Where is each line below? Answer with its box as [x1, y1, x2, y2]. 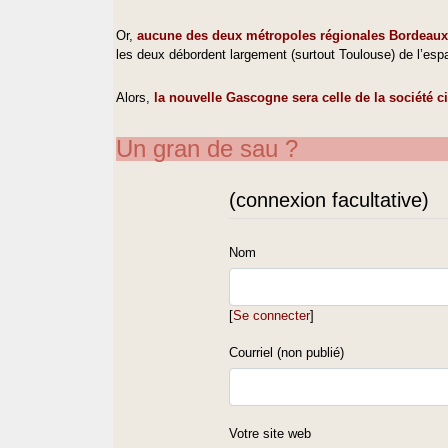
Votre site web [229, 426, 312, 442]
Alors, [116, 90, 155, 106]
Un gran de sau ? [116, 135, 299, 163]
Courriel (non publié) [229, 345, 345, 361]
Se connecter [233, 308, 311, 324]
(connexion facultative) [229, 189, 430, 212]
